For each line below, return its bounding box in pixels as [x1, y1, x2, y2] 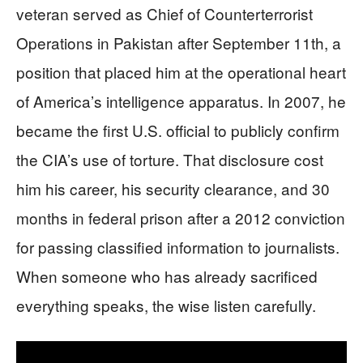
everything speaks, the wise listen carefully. [16, 294, 316, 317]
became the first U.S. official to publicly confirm [16, 119, 340, 142]
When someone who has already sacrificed [16, 265, 318, 288]
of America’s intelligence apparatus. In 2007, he [16, 90, 346, 113]
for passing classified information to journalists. [16, 236, 340, 258]
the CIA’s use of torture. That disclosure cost [16, 148, 323, 171]
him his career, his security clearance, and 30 [16, 177, 330, 200]
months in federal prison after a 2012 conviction [16, 207, 345, 229]
